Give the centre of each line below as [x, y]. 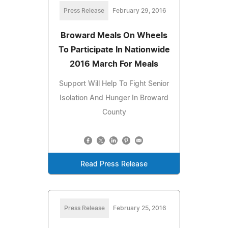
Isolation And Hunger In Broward [114, 98]
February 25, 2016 [139, 208]
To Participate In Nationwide [114, 50]
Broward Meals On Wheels [114, 35]
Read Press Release [114, 164]
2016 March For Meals [114, 64]
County [114, 112]
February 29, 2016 [139, 10]
